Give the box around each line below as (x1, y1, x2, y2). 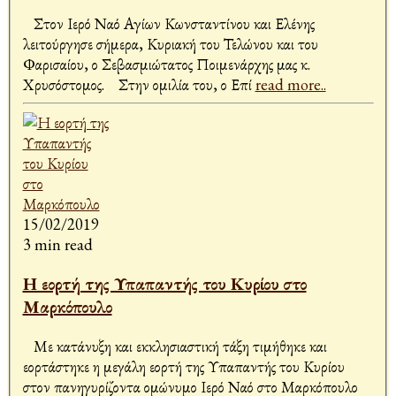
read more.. (255, 74, 326, 95)
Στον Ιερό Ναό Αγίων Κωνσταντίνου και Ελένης (22, 13, 315, 34)
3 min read (22, 234, 93, 255)
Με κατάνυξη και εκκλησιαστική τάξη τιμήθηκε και (22, 336, 327, 357)
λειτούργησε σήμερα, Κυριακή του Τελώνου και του (22, 34, 318, 55)
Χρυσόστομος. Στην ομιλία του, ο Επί (22, 74, 255, 95)
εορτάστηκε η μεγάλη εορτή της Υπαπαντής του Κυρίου (22, 356, 345, 377)
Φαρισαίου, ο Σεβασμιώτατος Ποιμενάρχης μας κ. (22, 54, 310, 75)
